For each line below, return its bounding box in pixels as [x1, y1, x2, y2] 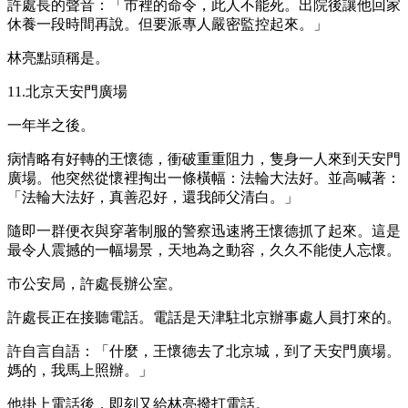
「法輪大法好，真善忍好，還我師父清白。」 [7, 189, 299, 205]
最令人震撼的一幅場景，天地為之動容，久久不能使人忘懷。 [7, 241, 401, 258]
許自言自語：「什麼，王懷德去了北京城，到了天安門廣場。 [7, 342, 401, 359]
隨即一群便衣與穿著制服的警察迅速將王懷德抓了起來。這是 [7, 222, 401, 239]
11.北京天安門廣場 [7, 83, 127, 99]
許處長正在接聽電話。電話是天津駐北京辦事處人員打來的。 [7, 309, 401, 325]
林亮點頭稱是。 [7, 49, 109, 66]
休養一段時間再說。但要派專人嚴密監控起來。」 [7, 15, 328, 32]
